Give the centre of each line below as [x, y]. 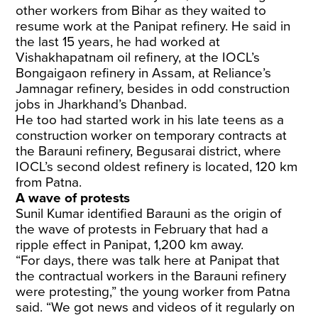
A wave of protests [73, 198]
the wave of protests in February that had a [142, 229]
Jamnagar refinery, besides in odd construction [153, 89]
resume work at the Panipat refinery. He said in [153, 26]
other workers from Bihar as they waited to [141, 11]
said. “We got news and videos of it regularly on [155, 307]
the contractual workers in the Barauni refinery [151, 276]
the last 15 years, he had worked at [118, 42]
